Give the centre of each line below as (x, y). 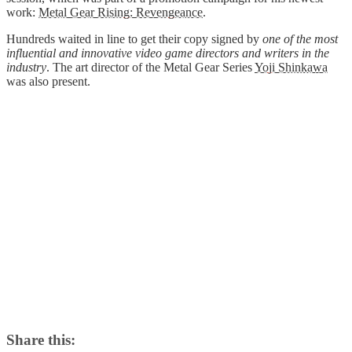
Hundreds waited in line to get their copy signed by (134, 38)
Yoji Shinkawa (291, 67)
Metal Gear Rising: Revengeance (121, 12)
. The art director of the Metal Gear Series (150, 67)
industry (26, 67)
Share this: (41, 339)
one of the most (300, 38)
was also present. (48, 81)
